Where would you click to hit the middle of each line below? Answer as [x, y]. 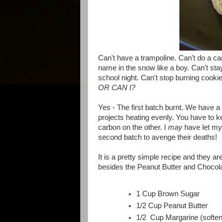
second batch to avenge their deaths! [158, 137]
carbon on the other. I [133, 127]
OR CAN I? [117, 87]
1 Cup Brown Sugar [168, 194]
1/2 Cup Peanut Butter [172, 206]
